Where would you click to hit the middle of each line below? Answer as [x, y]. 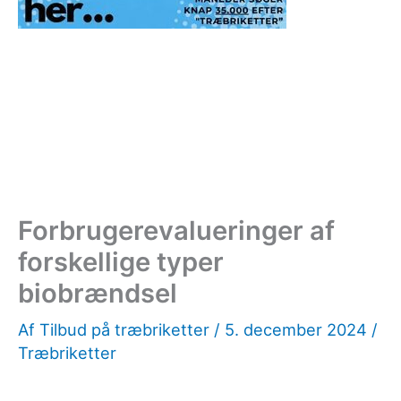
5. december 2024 [298, 330]
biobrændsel [98, 294]
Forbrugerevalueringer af [176, 231]
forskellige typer [121, 262]
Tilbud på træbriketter [127, 330]
